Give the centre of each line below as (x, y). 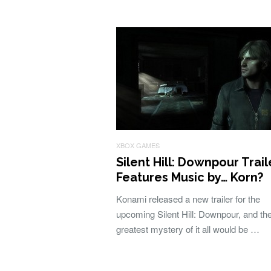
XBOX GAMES (138, 145)
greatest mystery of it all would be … (188, 229)
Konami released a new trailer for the (188, 199)
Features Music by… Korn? (190, 177)
